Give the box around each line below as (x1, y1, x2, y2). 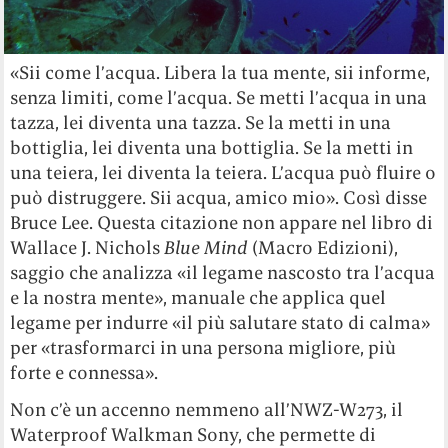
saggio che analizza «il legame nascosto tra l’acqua (10, 261, 436, 285)
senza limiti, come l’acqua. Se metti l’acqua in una (10, 86, 428, 110)
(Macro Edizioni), (248, 236, 399, 260)
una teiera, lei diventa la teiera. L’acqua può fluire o (10, 161, 437, 185)
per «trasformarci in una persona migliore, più (10, 336, 397, 360)
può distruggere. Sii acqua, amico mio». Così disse (10, 186, 428, 210)
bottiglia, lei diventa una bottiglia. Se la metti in (10, 136, 414, 160)
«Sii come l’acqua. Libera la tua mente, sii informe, (10, 61, 431, 85)
